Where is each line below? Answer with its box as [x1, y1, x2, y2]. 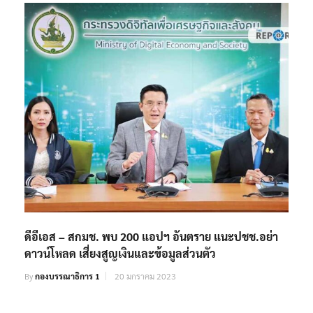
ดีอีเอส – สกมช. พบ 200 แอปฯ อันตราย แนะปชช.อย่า [24, 229, 278, 245]
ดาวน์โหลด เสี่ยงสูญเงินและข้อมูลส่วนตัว [24, 246, 216, 261]
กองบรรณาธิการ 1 [35, 270, 100, 282]
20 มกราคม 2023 [115, 270, 176, 282]
